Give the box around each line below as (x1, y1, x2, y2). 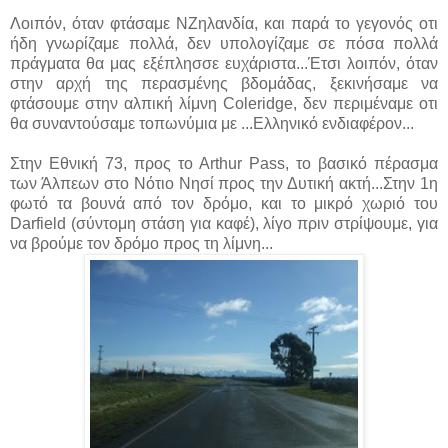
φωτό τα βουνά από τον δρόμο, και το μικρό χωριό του (10, 194, 438, 212)
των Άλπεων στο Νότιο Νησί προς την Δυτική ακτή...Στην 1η (10, 174, 438, 192)
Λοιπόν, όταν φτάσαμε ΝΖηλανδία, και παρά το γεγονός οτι (10, 14, 438, 32)
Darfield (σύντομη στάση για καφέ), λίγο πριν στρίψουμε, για (10, 214, 438, 232)
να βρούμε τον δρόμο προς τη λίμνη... (10, 234, 273, 252)
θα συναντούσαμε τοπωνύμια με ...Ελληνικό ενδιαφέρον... (10, 114, 414, 132)
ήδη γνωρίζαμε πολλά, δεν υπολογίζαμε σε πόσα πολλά (10, 34, 438, 52)
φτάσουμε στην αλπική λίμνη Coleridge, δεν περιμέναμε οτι (10, 94, 438, 112)
